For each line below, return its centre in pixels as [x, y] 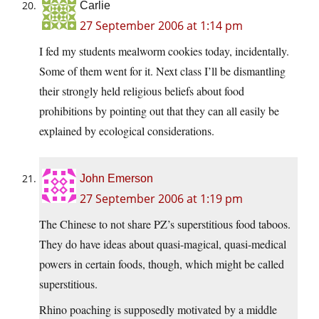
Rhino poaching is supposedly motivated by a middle [158, 310]
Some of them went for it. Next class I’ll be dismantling [162, 71]
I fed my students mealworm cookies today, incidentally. [164, 51]
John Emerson [116, 179]
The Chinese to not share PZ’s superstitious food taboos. [165, 224]
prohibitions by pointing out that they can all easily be [159, 111]
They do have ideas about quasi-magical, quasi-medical [163, 244]
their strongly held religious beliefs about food [142, 91]
